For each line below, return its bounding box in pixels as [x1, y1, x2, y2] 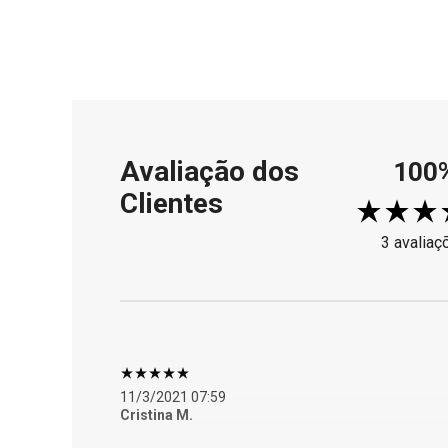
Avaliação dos [120, 155, 299, 188]
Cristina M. [120, 407, 193, 423]
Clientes [120, 187, 223, 220]
